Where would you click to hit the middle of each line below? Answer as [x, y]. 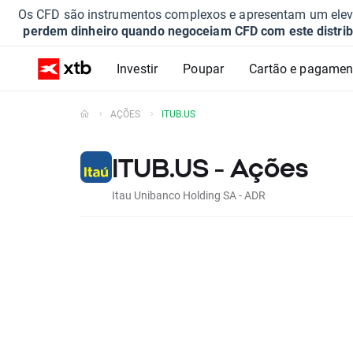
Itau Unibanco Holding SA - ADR [189, 195]
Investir [137, 68]
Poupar [204, 68]
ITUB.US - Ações [210, 168]
